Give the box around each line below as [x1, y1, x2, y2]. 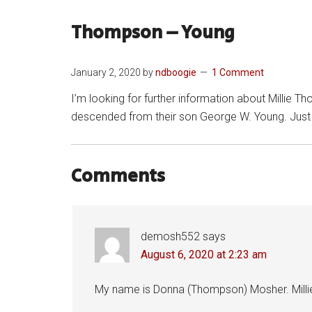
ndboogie [155, 67, 196, 78]
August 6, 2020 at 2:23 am [141, 248, 267, 261]
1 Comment [212, 67, 264, 78]
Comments [71, 163, 165, 189]
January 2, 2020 [71, 67, 141, 78]
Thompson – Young [71, 19, 235, 46]
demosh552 [141, 230, 200, 243]
